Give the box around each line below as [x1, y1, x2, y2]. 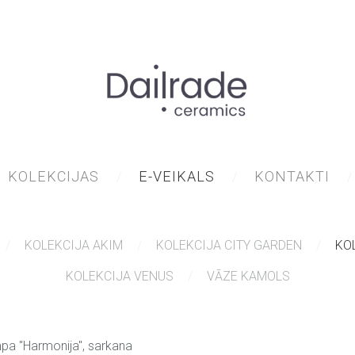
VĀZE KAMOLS [206, 268, 290, 284]
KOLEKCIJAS [7, 167, 99, 185]
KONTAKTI [254, 167, 330, 185]
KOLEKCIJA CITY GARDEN [156, 237, 302, 253]
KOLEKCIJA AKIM [25, 237, 123, 253]
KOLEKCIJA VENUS [65, 268, 174, 284]
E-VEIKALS [138, 167, 215, 185]
